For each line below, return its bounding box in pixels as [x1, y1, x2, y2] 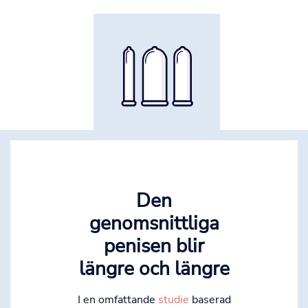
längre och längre [78, 256, 230, 283]
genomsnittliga [89, 210, 219, 237]
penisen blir [104, 233, 204, 260]
